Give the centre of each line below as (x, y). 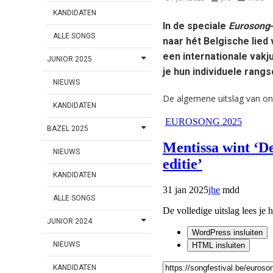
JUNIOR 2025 (70, 59)
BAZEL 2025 (68, 129)
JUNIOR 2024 (70, 222)
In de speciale (195, 26)
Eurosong (249, 26)
